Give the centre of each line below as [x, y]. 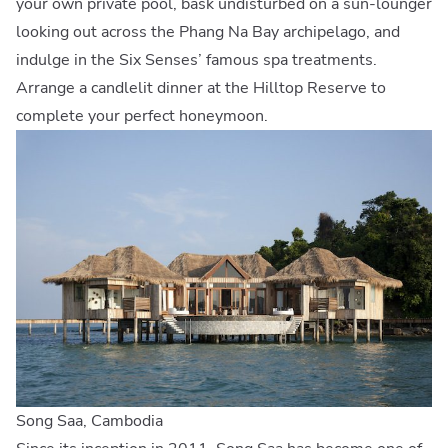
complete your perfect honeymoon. [142, 115]
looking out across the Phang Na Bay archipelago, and [208, 31]
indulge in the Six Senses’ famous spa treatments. [196, 59]
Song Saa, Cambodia [89, 420]
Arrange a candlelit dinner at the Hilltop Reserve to [201, 87]
